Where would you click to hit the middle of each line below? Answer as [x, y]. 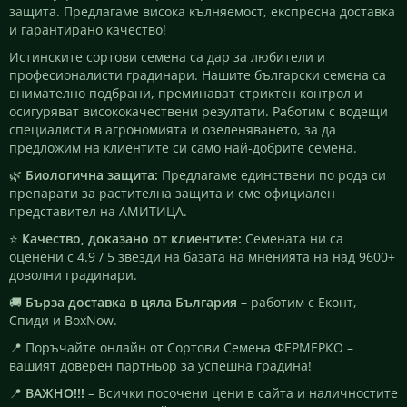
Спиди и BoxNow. [63, 320]
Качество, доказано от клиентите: [132, 238]
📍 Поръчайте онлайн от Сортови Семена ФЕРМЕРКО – [181, 347]
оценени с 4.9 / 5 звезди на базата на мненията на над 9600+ [202, 256]
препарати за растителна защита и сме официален [172, 193]
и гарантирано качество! [88, 29]
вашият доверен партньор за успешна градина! [160, 365]
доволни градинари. [73, 274]
